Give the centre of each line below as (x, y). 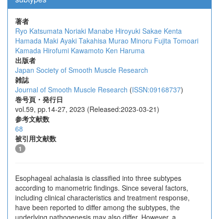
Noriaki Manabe (89, 31)
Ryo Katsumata (39, 31)
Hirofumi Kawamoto (73, 50)
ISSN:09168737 (156, 89)
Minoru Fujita (151, 41)
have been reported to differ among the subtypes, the (98, 207)
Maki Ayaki (60, 41)
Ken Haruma (125, 50)
